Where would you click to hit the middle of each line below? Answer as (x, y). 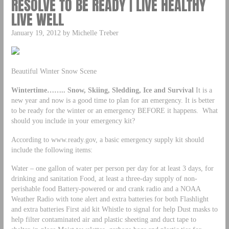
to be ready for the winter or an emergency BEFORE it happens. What (114, 110)
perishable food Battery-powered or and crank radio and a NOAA (106, 189)
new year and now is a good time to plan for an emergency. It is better (113, 100)
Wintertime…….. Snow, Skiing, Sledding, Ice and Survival (102, 90)
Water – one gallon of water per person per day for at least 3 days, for (112, 168)
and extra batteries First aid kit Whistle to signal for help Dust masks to (114, 209)
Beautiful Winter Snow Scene (54, 71)
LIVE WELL (37, 19)
